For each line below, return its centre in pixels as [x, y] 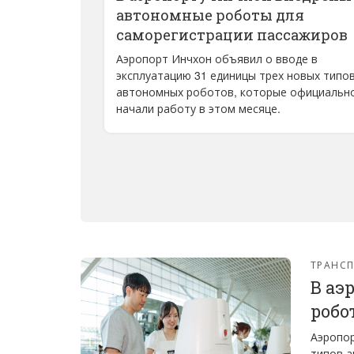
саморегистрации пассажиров [232, 35]
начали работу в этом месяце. [198, 108]
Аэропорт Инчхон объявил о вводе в [217, 58]
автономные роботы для [210, 15]
